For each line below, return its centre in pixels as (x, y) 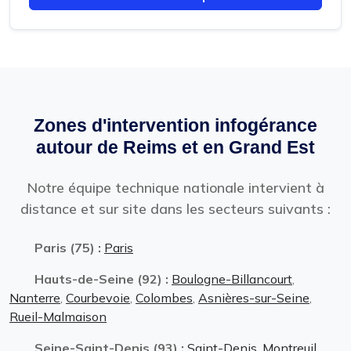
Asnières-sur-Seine (254, 297)
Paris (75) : (69, 247)
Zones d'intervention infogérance (175, 125)
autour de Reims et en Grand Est (175, 147)
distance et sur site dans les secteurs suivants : (175, 208)
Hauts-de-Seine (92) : (103, 279)
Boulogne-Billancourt (232, 279)
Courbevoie (98, 297)
